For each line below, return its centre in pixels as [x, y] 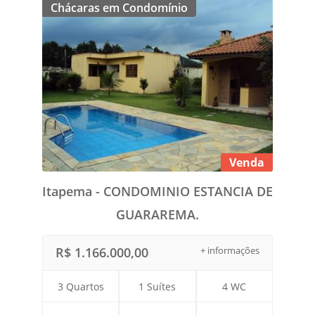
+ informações [230, 250]
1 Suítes [157, 286]
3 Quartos [81, 286]
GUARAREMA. [157, 214]
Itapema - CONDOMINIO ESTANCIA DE [157, 191]
